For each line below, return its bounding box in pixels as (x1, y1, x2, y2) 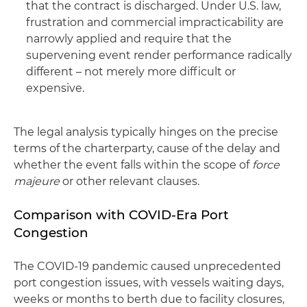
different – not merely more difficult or (26, 65, 236, 78)
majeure (14, 175, 60, 188)
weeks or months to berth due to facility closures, (14, 293, 284, 306)
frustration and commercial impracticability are (26, 16, 284, 29)
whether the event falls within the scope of (14, 158, 252, 171)
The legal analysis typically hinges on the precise (14, 125, 278, 138)
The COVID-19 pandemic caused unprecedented (14, 260, 281, 273)
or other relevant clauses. (60, 175, 199, 188)
